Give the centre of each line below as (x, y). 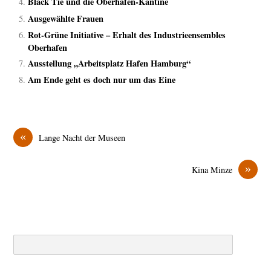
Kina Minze (212, 170)
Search (24, 241)
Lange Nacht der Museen (82, 138)
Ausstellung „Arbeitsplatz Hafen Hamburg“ (109, 63)
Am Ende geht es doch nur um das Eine (102, 80)
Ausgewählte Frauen (66, 18)
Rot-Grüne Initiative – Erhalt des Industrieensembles (127, 34)
